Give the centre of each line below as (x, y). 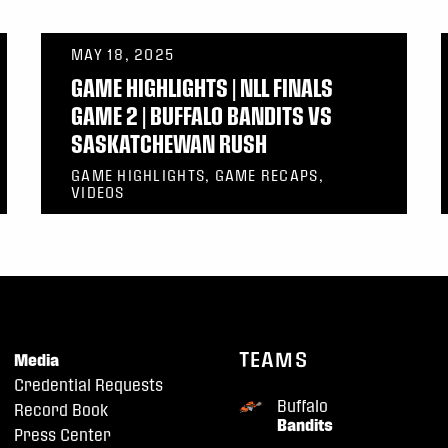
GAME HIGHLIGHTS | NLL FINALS (202, 87)
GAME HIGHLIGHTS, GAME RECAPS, (197, 175)
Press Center (62, 435)
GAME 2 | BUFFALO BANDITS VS (201, 115)
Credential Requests (88, 385)
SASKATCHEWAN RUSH (169, 143)
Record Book (60, 410)
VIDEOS (98, 192)
